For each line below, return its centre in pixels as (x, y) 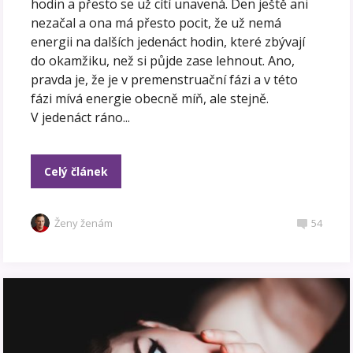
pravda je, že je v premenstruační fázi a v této (165, 80)
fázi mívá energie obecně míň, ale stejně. (150, 99)
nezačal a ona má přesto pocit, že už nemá (156, 23)
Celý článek (76, 172)
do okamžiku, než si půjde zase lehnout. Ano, (163, 61)
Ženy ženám (84, 223)
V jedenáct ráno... (81, 118)
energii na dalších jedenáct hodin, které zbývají (168, 42)
